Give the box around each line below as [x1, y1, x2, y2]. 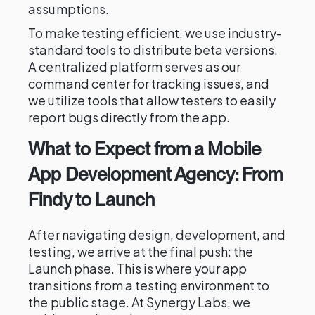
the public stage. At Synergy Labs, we [28, 294, 251, 310]
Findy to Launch [28, 188, 155, 210]
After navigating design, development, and [28, 226, 286, 243]
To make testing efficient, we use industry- [28, 25, 283, 41]
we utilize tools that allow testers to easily [28, 92, 276, 108]
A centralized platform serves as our [28, 58, 241, 75]
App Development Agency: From [28, 163, 283, 185]
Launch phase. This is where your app [28, 260, 247, 276]
